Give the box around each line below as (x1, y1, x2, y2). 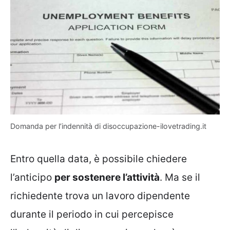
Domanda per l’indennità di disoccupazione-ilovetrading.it (10, 121, 206, 130)
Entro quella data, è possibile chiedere (10, 153, 187, 165)
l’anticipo (10, 171, 54, 184)
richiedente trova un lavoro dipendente (10, 190, 190, 202)
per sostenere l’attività (54, 171, 160, 184)
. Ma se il (160, 171, 200, 184)
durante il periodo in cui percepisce (10, 208, 174, 221)
